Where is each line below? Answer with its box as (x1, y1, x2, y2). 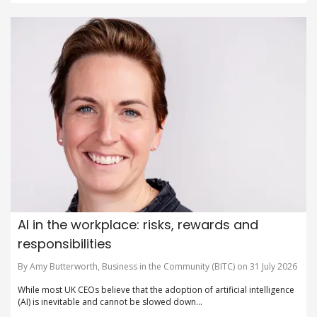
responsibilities (18, 235, 112, 253)
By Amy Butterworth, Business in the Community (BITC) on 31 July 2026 (18, 260, 297, 273)
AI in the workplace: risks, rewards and (18, 216, 258, 234)
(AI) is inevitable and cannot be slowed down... (18, 296, 202, 309)
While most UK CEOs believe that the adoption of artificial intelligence (18, 284, 294, 296)
